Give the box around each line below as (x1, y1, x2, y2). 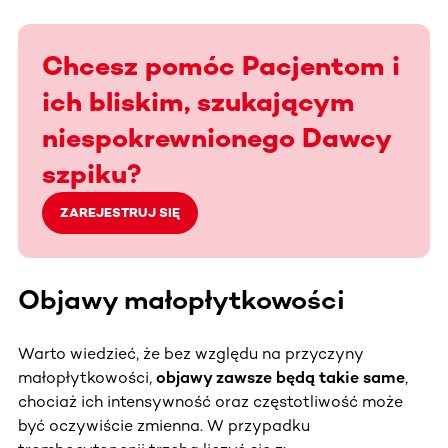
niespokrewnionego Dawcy (42, 121, 390, 154)
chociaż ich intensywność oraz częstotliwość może (18, 391, 403, 411)
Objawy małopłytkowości (18, 283, 345, 316)
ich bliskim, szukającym (42, 85, 355, 118)
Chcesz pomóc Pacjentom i (42, 49, 400, 82)
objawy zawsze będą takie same (156, 367, 405, 387)
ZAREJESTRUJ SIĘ (60, 204, 180, 220)
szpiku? (42, 157, 142, 190)
